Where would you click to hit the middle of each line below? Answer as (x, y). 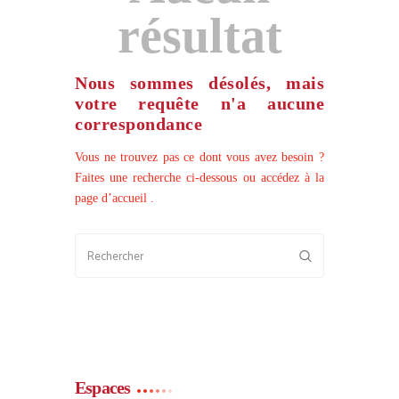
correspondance (138, 124)
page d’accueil (113, 199)
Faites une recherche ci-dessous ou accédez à (195, 178)
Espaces (103, 387)
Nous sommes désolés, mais (199, 83)
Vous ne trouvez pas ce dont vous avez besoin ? (199, 158)
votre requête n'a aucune (199, 104)
